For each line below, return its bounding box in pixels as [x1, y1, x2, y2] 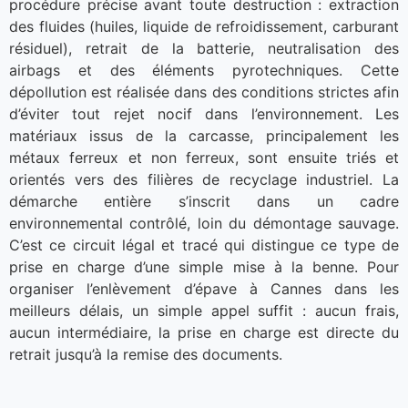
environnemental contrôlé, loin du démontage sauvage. [9, 214, 399, 233]
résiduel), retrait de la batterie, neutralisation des [9, 39, 399, 58]
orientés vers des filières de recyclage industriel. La [9, 170, 399, 189]
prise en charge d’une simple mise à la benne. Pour [9, 258, 399, 277]
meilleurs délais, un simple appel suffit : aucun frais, [9, 301, 399, 321]
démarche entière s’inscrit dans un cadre [9, 192, 399, 211]
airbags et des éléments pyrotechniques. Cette [9, 61, 399, 80]
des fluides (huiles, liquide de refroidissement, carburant [9, 17, 399, 36]
